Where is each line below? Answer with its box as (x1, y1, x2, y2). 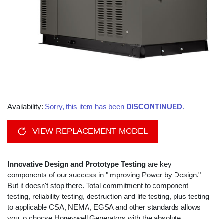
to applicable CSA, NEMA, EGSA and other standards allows (7, 203, 201, 212)
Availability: (7, 102, 45, 111)
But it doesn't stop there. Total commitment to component (7, 181, 188, 190)
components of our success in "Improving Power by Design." (7, 171, 201, 179)
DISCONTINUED (126, 102, 182, 111)
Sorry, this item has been (45, 102, 126, 111)
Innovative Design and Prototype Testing (7, 160, 148, 169)
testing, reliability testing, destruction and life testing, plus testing (7, 192, 209, 201)
